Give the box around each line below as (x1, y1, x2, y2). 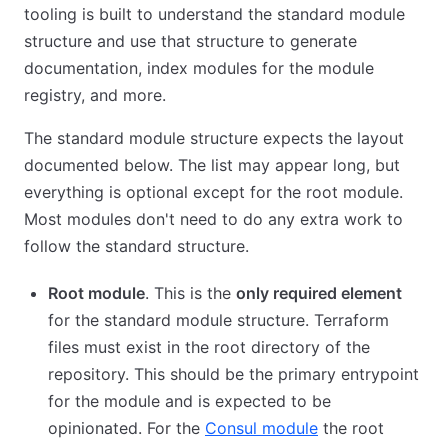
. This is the (145, 283, 236, 303)
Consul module (205, 418, 318, 438)
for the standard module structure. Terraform (48, 310, 389, 330)
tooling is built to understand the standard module (24, 4, 405, 24)
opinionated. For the (48, 418, 205, 438)
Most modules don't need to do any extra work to (24, 209, 403, 229)
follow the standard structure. (24, 236, 249, 256)
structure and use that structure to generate (24, 31, 357, 51)
